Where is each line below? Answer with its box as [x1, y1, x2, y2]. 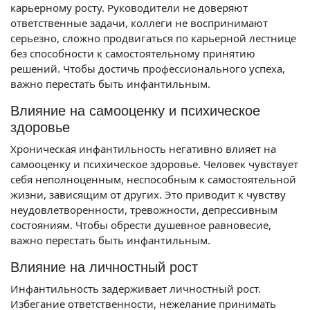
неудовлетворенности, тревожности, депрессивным [10, 203, 277, 217]
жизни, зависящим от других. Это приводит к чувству [10, 188, 286, 201]
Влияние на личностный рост [10, 259, 198, 275]
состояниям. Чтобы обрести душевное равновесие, [10, 218, 271, 232]
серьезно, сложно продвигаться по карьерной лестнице [10, 31, 296, 45]
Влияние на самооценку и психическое [10, 103, 260, 118]
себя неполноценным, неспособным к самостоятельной [10, 172, 296, 186]
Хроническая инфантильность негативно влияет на [10, 142, 276, 156]
